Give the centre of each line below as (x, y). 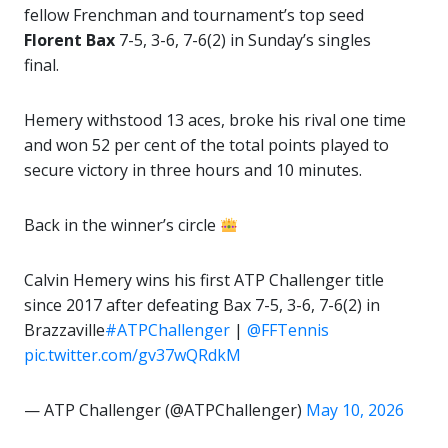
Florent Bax (69, 40)
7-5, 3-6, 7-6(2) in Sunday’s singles (243, 40)
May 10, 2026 (355, 410)
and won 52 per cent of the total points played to (206, 145)
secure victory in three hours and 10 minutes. (193, 170)
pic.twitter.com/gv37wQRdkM (132, 355)
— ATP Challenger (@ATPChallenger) (165, 410)
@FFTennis (288, 330)
